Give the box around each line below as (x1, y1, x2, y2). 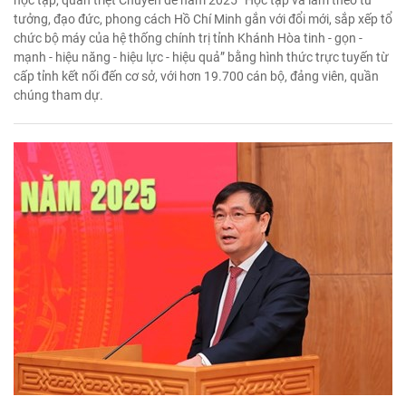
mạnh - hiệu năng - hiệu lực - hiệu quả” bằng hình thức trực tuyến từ (14, 50, 389, 65)
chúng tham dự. (14, 88, 103, 103)
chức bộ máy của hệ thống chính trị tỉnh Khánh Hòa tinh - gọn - (14, 31, 362, 46)
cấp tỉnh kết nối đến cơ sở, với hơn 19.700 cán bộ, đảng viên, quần (14, 69, 379, 84)
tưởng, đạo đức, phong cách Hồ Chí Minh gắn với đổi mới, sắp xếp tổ (14, 12, 392, 27)
